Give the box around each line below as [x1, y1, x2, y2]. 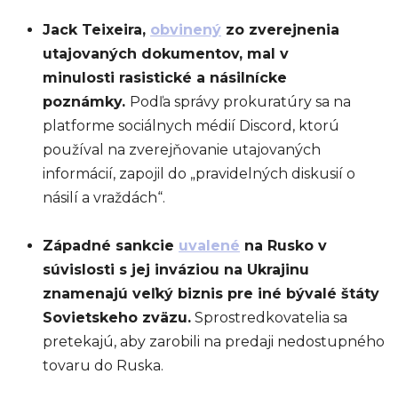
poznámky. [43, 93, 130, 110]
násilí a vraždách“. [43, 189, 165, 206]
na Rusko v [240, 237, 327, 254]
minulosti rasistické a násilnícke [43, 69, 287, 86]
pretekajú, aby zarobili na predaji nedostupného [43, 333, 385, 350]
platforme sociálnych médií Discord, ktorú [43, 117, 339, 134]
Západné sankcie [43, 237, 179, 254]
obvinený [150, 21, 221, 38]
